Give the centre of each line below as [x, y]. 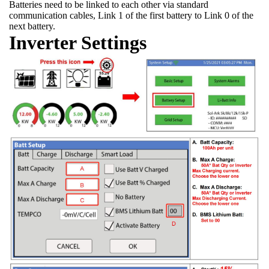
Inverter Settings [78, 43]
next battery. [32, 26]
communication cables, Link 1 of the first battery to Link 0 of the [131, 16]
